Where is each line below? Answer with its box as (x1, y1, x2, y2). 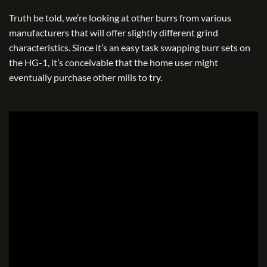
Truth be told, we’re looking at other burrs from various (9, 11, 231, 23)
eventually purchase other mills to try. (9, 71, 162, 83)
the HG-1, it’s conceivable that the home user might (9, 56, 218, 68)
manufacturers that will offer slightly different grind (9, 26, 218, 38)
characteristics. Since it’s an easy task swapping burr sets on (9, 41, 250, 53)
